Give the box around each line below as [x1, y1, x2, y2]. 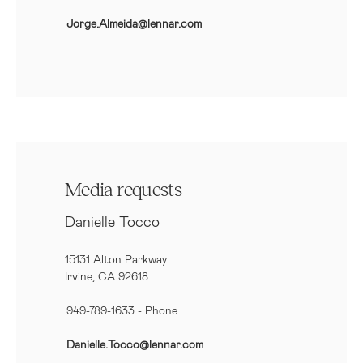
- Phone [135, 303, 177, 317]
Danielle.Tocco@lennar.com [66, 337, 203, 351]
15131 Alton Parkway [65, 252, 167, 266]
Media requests [65, 181, 182, 200]
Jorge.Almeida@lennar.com [66, 16, 202, 30]
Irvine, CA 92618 [65, 269, 148, 283]
